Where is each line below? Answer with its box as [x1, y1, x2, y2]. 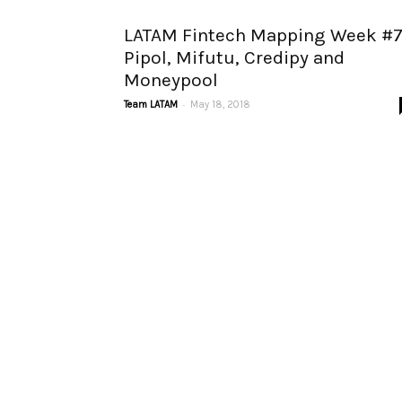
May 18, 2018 [190, 98, 250, 110]
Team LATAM [124, 98, 178, 110]
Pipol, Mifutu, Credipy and [124, 46, 345, 68]
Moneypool [124, 68, 218, 91]
